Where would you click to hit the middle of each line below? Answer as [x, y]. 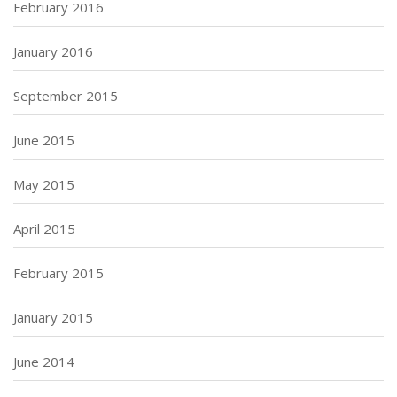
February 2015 [58, 273]
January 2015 [53, 318]
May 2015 [44, 185]
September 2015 [66, 96]
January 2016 [53, 52]
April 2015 [44, 229]
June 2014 [44, 362]
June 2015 [44, 140]
